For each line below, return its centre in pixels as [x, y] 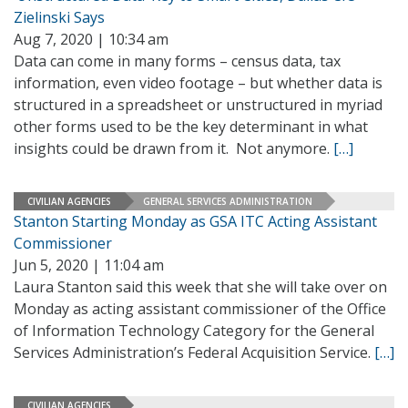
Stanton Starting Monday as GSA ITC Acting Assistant [195, 221]
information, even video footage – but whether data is [198, 83]
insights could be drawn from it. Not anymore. [173, 148]
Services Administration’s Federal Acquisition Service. [194, 352]
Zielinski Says [59, 17]
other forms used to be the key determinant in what [191, 127]
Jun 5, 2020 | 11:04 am [89, 265]
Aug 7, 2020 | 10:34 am [91, 39]
